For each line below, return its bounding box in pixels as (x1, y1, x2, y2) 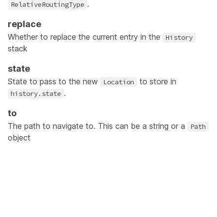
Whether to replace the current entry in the (8, 32, 163, 42)
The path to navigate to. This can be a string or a (8, 121, 187, 131)
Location (103, 77, 134, 86)
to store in (137, 77, 176, 86)
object (8, 133, 31, 142)
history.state (11, 89, 61, 98)
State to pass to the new (8, 77, 100, 86)
